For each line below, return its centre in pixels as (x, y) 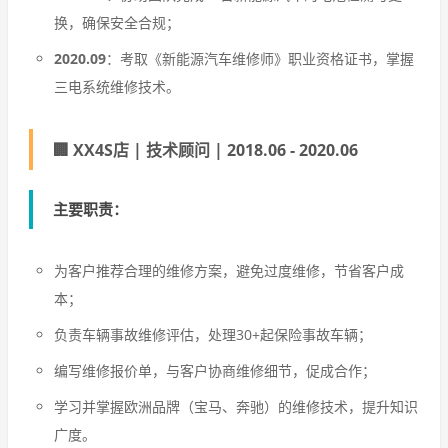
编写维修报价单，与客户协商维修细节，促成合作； (215, 370)
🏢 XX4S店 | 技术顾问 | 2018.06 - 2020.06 (205, 150)
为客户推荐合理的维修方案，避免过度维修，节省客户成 (229, 270)
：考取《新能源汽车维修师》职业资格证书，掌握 (260, 58)
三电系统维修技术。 (117, 86)
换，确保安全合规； (117, 22)
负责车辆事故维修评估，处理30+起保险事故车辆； (213, 334)
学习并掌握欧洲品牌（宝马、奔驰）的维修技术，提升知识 (236, 406)
